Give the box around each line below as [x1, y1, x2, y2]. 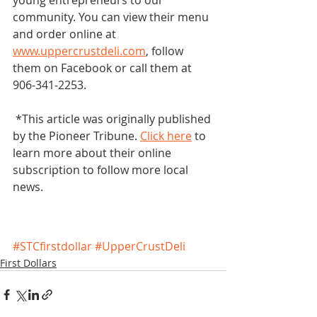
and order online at [13, 26, 119, 42]
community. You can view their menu [13, 9, 212, 25]
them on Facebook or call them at [13, 60, 195, 76]
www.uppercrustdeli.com [13, 43, 146, 59]
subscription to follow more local [13, 162, 191, 178]
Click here [140, 128, 192, 144]
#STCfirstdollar [13, 238, 92, 255]
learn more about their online [13, 145, 174, 161]
